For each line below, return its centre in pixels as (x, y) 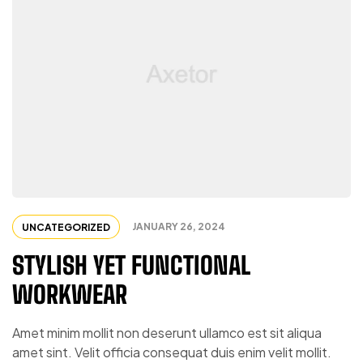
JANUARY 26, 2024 (179, 227)
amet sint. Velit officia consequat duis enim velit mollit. (172, 352)
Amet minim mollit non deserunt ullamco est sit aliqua (167, 333)
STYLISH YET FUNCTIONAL (131, 265)
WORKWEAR (70, 295)
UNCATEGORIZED (66, 228)
